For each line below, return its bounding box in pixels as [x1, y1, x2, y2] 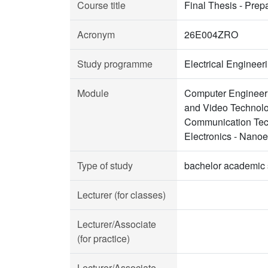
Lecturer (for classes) [77, 188, 166, 202]
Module [77, 86, 109, 100]
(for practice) [77, 232, 130, 245]
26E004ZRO [184, 28, 238, 41]
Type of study [77, 159, 133, 172]
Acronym [77, 28, 115, 41]
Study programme [77, 57, 153, 71]
